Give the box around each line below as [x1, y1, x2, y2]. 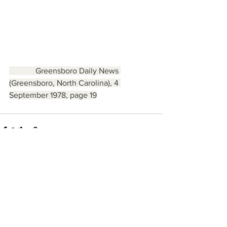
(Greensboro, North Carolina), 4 [9, 78, 121, 87]
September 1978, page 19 [9, 90, 97, 99]
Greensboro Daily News [9, 66, 35, 75]
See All [140, 183, 162, 192]
